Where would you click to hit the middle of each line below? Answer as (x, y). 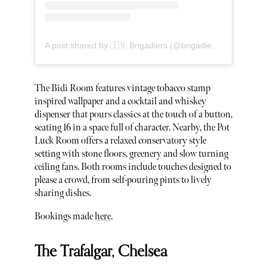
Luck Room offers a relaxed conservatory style (120, 141)
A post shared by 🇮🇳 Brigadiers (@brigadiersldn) (215, 45)
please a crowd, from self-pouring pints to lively (123, 180)
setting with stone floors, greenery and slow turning (131, 154)
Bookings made (64, 217)
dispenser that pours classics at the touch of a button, (133, 114)
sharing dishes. (63, 193)
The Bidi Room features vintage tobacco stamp (122, 88)
